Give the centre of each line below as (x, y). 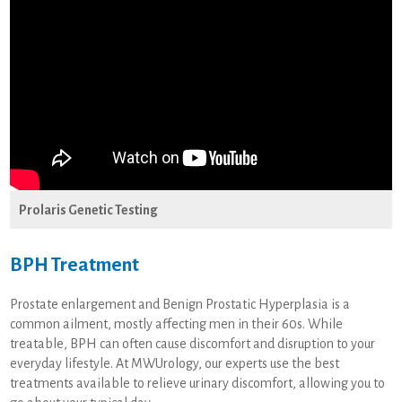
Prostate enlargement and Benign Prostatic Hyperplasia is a (180, 304)
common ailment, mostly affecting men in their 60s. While (177, 323)
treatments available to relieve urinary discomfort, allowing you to (198, 383)
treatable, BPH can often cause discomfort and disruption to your (193, 343)
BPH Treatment (75, 265)
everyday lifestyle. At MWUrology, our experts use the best (175, 363)
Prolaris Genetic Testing (89, 210)
